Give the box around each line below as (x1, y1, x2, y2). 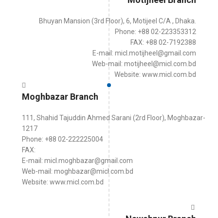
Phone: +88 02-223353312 (115, 28, 196, 36)
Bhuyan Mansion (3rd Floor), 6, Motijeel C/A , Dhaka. (39, 17, 196, 25)
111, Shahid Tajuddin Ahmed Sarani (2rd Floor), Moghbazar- (22, 114, 205, 122)
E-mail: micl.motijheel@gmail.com (92, 49, 196, 57)
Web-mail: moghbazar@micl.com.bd (22, 167, 133, 175)
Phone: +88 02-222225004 (22, 135, 103, 143)
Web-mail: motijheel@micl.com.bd (92, 60, 196, 68)
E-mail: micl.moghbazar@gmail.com (22, 157, 133, 164)
